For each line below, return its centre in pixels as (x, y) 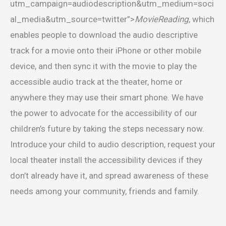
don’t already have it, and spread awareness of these (109, 176)
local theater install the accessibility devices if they (106, 160)
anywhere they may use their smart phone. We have (107, 98)
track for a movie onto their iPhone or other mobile (106, 51)
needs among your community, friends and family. (105, 191)
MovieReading (162, 19)
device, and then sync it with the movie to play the (103, 66)
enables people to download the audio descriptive (104, 35)
